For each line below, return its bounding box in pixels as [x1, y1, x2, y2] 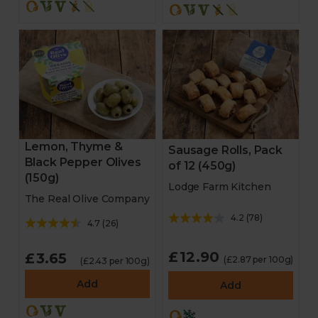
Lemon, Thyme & [24, 140, 123, 153]
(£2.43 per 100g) [79, 256, 150, 266]
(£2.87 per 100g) [224, 253, 294, 265]
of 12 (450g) [168, 158, 236, 172]
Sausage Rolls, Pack [168, 143, 283, 157]
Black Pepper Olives [24, 155, 141, 169]
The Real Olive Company [24, 192, 150, 205]
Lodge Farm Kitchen [168, 180, 271, 193]
